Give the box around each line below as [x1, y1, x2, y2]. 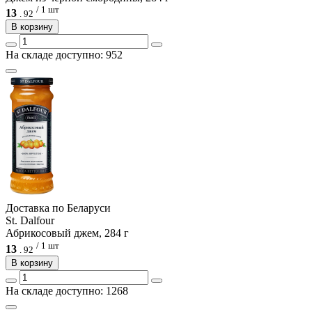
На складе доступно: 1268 [6, 284, 128, 297]
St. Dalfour [6, 214, 54, 227]
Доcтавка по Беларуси [6, 202, 111, 214]
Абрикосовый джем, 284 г [6, 227, 129, 240]
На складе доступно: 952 [6, 49, 123, 61]
